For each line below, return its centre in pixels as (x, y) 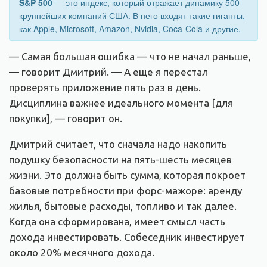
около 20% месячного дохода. (82, 252)
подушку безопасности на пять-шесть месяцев (120, 159)
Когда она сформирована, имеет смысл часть (117, 221)
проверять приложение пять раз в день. (105, 87)
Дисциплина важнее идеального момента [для (121, 103)
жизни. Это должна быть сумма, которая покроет (127, 175)
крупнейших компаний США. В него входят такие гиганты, (132, 15)
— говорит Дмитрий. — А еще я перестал (108, 72)
